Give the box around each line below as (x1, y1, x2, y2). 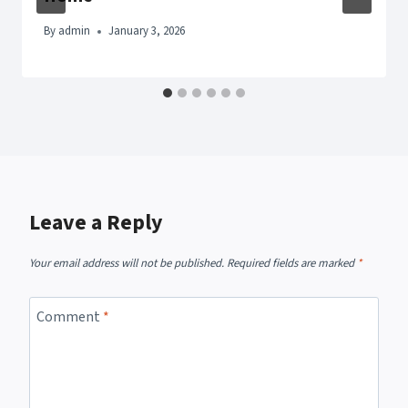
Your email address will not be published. (29, 254, 224, 271)
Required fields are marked (227, 254, 357, 271)
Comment (36, 306, 103, 327)
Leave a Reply (29, 207, 163, 240)
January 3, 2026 (108, 23, 186, 40)
